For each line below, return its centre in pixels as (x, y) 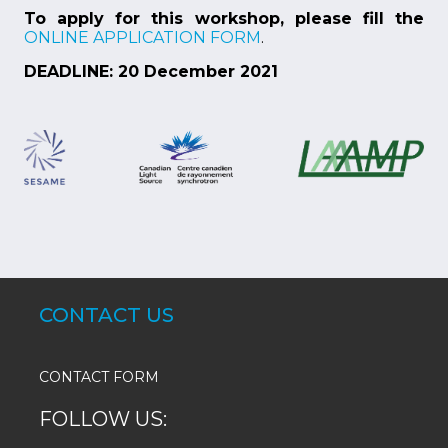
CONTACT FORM (99, 377)
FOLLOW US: (103, 419)
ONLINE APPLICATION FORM (142, 37)
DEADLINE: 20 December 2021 (151, 71)
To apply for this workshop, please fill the (224, 18)
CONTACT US (106, 315)
